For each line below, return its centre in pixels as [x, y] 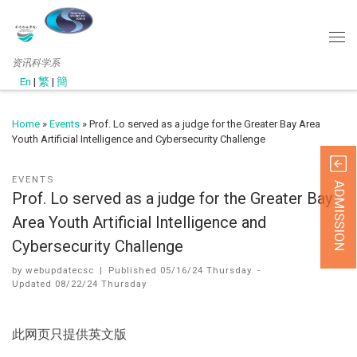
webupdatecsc [60, 270]
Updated [33, 283]
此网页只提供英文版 [69, 334]
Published [135, 270]
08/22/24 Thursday [101, 283]
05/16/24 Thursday [206, 270]
